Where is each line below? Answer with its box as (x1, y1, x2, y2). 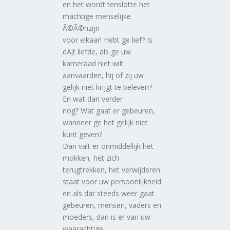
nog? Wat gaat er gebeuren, (63, 106, 156, 116)
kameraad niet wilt (63, 59, 124, 69)
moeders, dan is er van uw (63, 212, 151, 222)
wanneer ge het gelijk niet (63, 118, 148, 128)
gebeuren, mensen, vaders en (63, 200, 162, 210)
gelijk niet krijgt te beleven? (63, 82, 152, 92)
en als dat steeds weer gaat (63, 188, 155, 199)
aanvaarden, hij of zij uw (63, 70, 144, 81)
